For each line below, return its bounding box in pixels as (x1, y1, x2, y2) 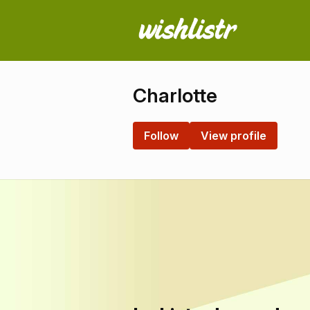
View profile (201, 129, 266, 143)
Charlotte (133, 84, 217, 107)
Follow (144, 129, 179, 143)
